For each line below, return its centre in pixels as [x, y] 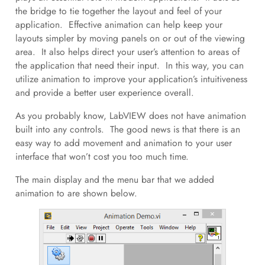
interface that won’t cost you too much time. [103, 156]
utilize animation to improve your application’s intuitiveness [131, 79]
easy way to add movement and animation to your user [123, 143]
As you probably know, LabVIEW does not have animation [130, 115]
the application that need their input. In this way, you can [129, 66]
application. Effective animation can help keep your [119, 25]
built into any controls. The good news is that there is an [127, 129]
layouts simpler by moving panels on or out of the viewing [130, 38]
